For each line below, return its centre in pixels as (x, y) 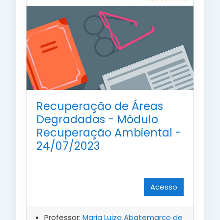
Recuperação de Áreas (100, 106)
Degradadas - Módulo (97, 120)
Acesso (164, 187)
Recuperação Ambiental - (109, 133)
